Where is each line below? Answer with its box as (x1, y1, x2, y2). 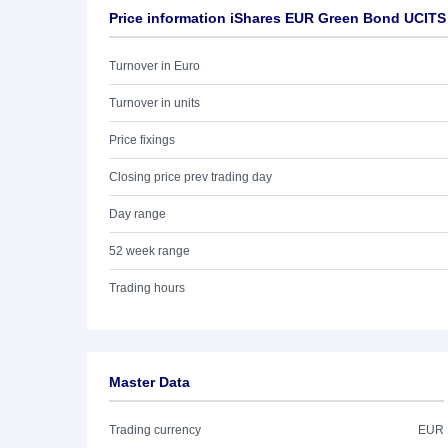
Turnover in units (109, 96, 200, 110)
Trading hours (109, 281, 185, 295)
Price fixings (109, 133, 175, 147)
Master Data (109, 374, 190, 390)
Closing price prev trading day (109, 170, 272, 184)
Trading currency (109, 423, 201, 437)
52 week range (109, 244, 190, 258)
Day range (109, 207, 166, 221)
